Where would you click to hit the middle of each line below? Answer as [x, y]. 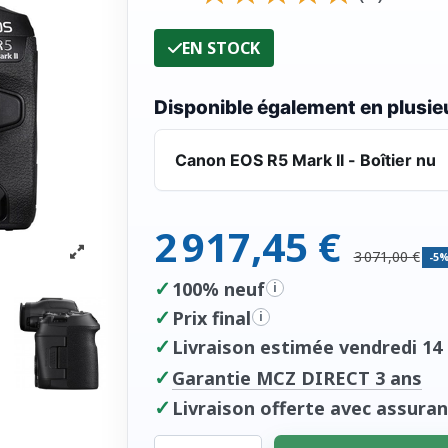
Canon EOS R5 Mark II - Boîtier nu [305, 159]
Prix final [211, 317]
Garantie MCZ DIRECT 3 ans [296, 377]
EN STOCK [220, 47]
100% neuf [218, 288]
